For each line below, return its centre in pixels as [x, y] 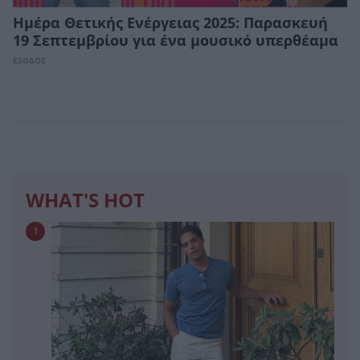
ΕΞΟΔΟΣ [29, 60]
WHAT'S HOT [85, 200]
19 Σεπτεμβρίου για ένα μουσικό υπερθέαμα [176, 41]
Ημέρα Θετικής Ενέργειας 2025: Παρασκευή [170, 23]
